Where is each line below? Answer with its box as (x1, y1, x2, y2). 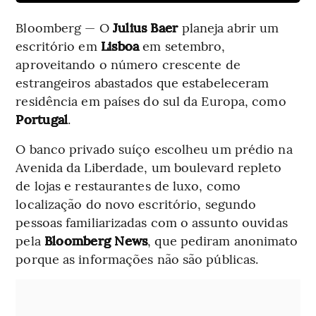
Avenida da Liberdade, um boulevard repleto (16, 158, 282, 176)
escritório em (16, 37, 101, 55)
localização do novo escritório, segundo (16, 195, 257, 213)
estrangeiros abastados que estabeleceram (16, 73, 269, 92)
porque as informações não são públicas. (16, 250, 259, 268)
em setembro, (139, 37, 226, 55)
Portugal (16, 110, 68, 128)
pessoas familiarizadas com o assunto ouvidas (16, 213, 288, 231)
